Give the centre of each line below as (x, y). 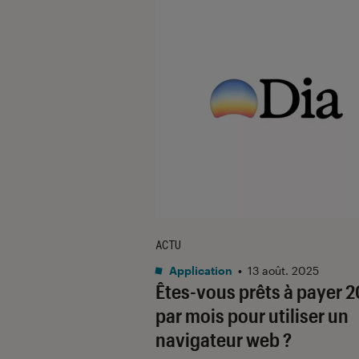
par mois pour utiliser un (252, 315)
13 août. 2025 (283, 270)
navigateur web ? (224, 339)
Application (200, 270)
